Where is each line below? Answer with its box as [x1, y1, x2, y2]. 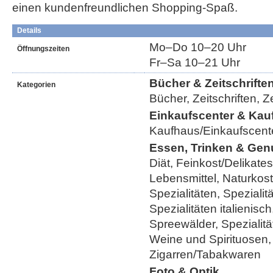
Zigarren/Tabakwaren [149, 248, 261, 261]
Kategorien [17, 80, 55, 89]
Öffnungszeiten [17, 44, 69, 53]
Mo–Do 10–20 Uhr [149, 41, 246, 54]
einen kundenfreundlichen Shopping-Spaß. [12, 1, 238, 14]
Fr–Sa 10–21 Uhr [149, 56, 240, 69]
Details [17, 26, 41, 35]
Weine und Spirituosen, [149, 233, 271, 246]
